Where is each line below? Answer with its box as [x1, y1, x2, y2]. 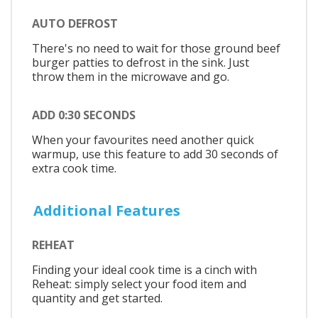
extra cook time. [32, 160, 116, 176]
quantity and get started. [32, 290, 163, 307]
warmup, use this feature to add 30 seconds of [32, 146, 278, 162]
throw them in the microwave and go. [32, 69, 229, 85]
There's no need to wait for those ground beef [32, 40, 280, 57]
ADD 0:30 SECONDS [32, 106, 136, 123]
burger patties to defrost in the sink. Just [32, 55, 249, 71]
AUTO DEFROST [32, 16, 118, 32]
